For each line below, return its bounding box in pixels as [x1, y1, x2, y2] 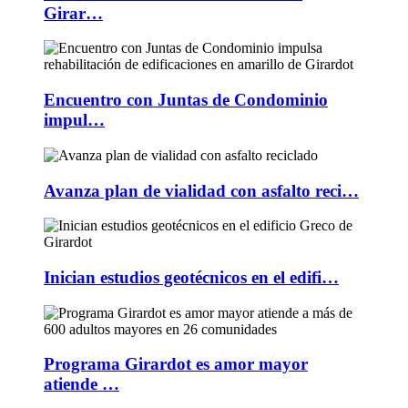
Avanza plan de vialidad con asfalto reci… [44, 180, 359, 200]
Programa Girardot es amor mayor [44, 354, 308, 374]
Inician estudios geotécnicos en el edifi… [44, 267, 339, 287]
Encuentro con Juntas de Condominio [44, 90, 328, 110]
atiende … [44, 374, 119, 394]
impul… [44, 110, 105, 130]
